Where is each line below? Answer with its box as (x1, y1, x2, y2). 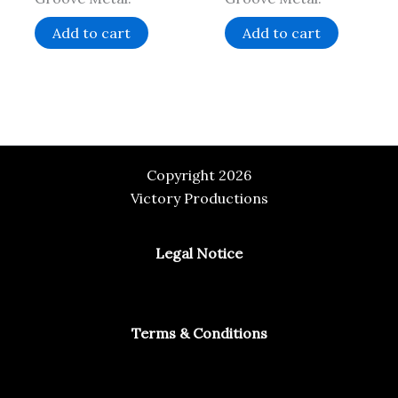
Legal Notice (155, 244, 243, 262)
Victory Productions (130, 189, 268, 207)
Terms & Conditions (131, 324, 267, 342)
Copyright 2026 (147, 166, 251, 184)
